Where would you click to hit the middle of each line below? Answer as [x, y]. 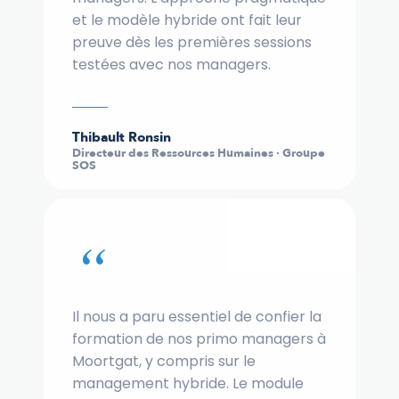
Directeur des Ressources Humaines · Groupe [199, 154]
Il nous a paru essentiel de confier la [197, 317]
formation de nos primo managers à [199, 339]
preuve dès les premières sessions [192, 43]
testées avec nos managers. [171, 65]
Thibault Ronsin [122, 138]
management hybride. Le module [188, 384]
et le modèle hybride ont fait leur [187, 20]
